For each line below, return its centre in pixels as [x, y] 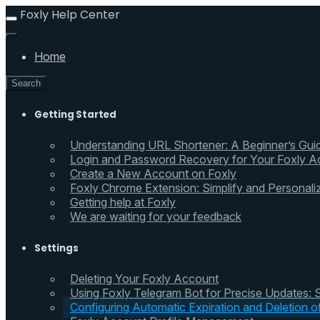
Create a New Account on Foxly [153, 174]
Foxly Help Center [70, 15]
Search [26, 83]
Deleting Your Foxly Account [144, 278]
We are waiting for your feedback [156, 217]
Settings [56, 248]
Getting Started [75, 115]
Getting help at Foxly [123, 202]
